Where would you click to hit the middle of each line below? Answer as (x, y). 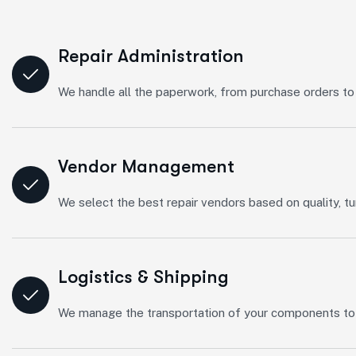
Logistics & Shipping (143, 277)
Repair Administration (151, 56)
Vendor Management (146, 167)
